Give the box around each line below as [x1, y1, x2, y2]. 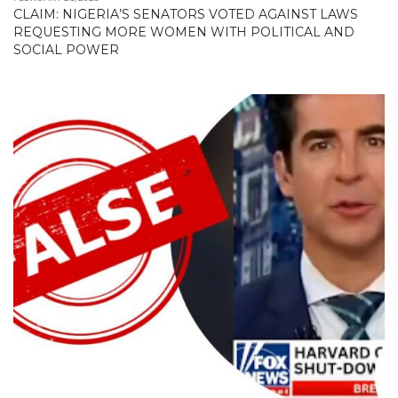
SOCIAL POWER [13, 41, 119, 58]
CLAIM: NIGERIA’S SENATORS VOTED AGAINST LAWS [13, 5, 358, 22]
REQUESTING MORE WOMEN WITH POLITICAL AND [13, 23, 354, 40]
